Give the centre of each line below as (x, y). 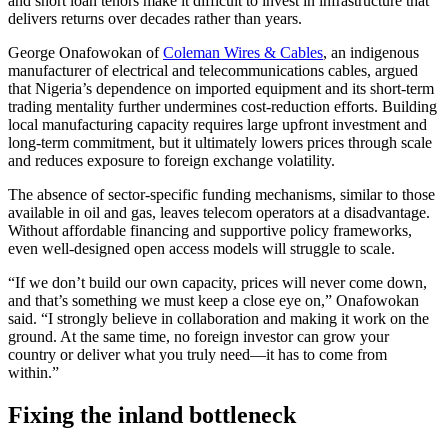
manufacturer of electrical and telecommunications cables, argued (213, 70)
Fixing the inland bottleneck (152, 414)
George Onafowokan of (85, 52)
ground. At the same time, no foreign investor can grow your (198, 336)
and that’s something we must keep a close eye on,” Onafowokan (213, 300)
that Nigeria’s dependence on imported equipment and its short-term (221, 88)
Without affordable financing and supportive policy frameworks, (210, 230)
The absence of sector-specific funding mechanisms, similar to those (221, 194)
